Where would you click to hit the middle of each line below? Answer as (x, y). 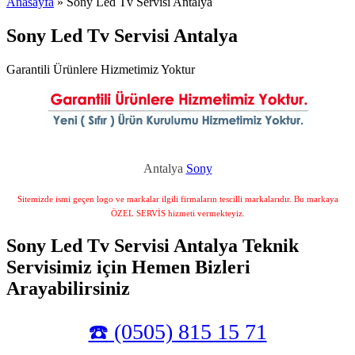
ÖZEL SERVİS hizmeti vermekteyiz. (177, 214)
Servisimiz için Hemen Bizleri (128, 267)
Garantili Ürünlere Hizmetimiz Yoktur (101, 70)
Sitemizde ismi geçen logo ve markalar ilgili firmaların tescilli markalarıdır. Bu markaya (177, 199)
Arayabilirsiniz (68, 288)
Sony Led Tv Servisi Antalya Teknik (153, 245)
